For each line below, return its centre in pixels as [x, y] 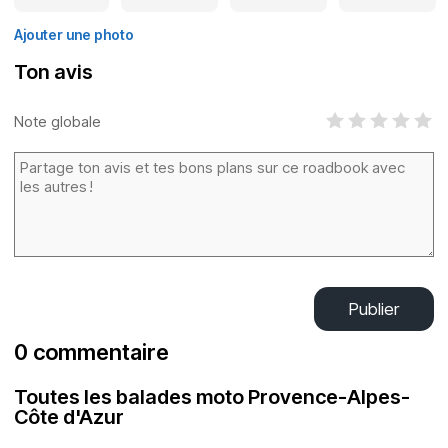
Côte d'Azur [69, 417]
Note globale [57, 121]
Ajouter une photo [74, 34]
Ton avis [53, 72]
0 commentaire [91, 352]
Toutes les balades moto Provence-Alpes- [212, 397]
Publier [374, 309]
